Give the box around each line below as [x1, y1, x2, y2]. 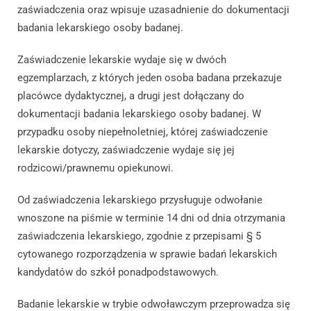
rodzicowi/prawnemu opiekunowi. [17, 162, 174, 175]
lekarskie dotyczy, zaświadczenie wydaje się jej [17, 144, 235, 157]
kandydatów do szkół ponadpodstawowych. [17, 266, 219, 279]
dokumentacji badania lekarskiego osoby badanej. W [17, 108, 261, 121]
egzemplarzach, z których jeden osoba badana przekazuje [17, 72, 282, 85]
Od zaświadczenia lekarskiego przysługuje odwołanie [17, 194, 262, 207]
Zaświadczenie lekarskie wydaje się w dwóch [17, 53, 226, 67]
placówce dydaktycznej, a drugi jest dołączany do [17, 90, 244, 103]
